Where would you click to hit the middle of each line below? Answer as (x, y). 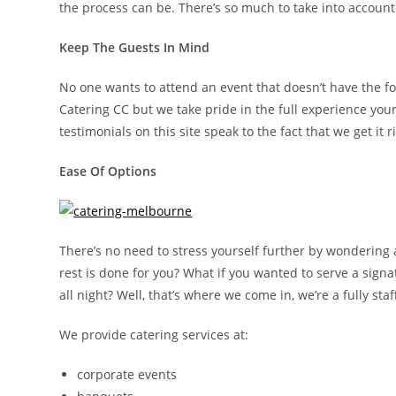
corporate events (127, 374)
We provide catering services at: (154, 335)
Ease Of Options (108, 171)
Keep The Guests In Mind (135, 47)
